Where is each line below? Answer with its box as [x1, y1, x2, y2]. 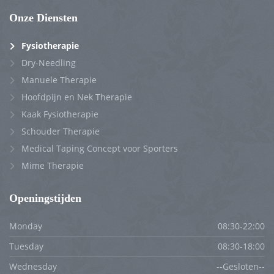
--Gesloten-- [217, 261, 265, 273]
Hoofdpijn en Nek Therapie [21, 91, 132, 103]
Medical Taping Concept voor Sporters [21, 143, 178, 155]
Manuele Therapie [21, 74, 97, 86]
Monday [9, 220, 42, 232]
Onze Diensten [9, 12, 78, 24]
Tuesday [9, 240, 43, 253]
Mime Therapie [21, 160, 84, 172]
